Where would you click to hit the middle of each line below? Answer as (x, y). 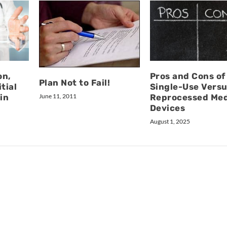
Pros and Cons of (187, 76)
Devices (167, 108)
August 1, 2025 (170, 121)
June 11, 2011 (58, 96)
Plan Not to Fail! (74, 82)
